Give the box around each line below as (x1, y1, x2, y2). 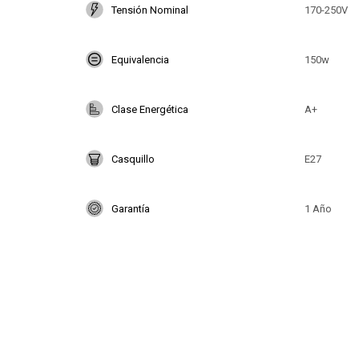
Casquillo (111, 152, 155, 165)
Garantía (111, 202, 150, 215)
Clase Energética (111, 103, 188, 115)
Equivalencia (111, 53, 169, 66)
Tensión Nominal (111, 3, 188, 16)
